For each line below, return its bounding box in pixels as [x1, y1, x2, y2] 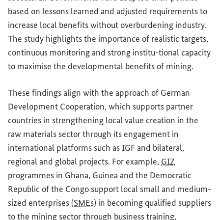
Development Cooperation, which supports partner [8, 101, 193, 112]
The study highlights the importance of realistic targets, [8, 33, 208, 45]
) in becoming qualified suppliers [94, 197, 211, 209]
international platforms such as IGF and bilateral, [8, 142, 184, 154]
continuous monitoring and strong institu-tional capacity [8, 47, 211, 58]
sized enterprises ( [8, 197, 74, 209]
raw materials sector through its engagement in [8, 129, 179, 140]
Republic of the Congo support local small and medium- [8, 184, 211, 195]
